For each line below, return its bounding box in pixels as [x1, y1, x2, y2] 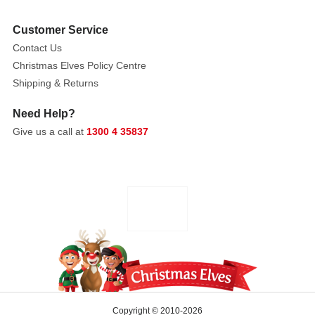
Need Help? [13, 107, 75, 120]
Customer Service [13, 23, 108, 36]
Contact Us [13, 41, 62, 53]
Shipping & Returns [13, 77, 98, 89]
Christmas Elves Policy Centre [13, 59, 146, 71]
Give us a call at [13, 125, 86, 137]
